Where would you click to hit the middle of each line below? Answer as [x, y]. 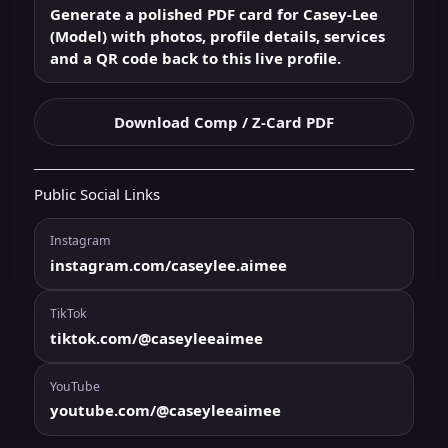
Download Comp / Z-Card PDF [224, 122]
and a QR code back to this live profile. [195, 57]
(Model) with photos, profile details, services [217, 35]
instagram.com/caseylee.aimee [168, 264]
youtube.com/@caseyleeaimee [165, 410]
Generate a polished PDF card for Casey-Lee [213, 13]
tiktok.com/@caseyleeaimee [156, 337]
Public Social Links [96, 193]
